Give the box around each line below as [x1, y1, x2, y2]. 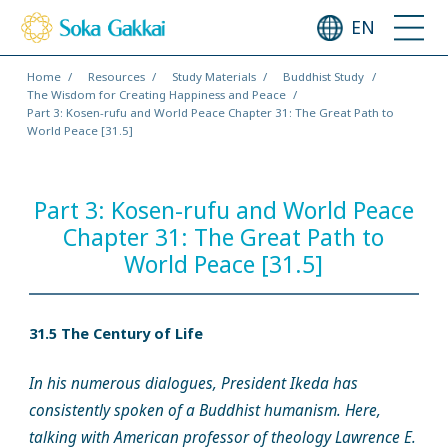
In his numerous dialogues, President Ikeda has [28, 372, 358, 394]
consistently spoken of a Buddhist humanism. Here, [28, 399, 381, 421]
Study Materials [171, 68, 256, 84]
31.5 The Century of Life [28, 324, 203, 344]
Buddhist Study [282, 68, 364, 84]
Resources [87, 68, 145, 84]
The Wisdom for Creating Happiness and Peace [26, 86, 286, 102]
